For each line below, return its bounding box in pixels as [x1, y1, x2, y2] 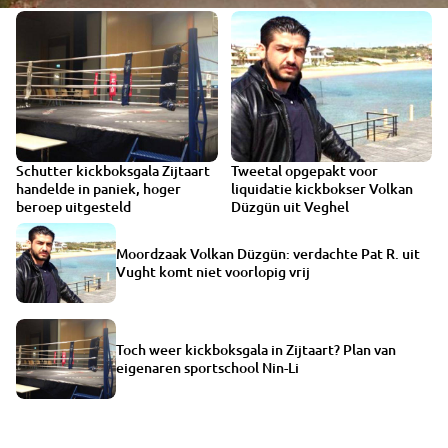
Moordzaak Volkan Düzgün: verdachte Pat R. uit [116, 243, 420, 263]
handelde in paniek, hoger [16, 179, 181, 199]
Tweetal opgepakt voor [230, 161, 378, 181]
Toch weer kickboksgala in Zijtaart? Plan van [116, 339, 396, 359]
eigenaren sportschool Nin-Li [116, 357, 299, 377]
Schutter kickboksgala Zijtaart [16, 161, 210, 181]
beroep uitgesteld [16, 197, 131, 217]
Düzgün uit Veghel [230, 197, 349, 217]
